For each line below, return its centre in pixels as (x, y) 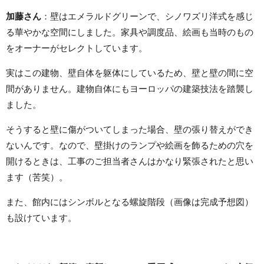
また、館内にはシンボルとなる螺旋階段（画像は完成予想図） (130, 202)
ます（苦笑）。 (37, 177)
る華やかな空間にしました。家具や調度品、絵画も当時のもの (130, 32)
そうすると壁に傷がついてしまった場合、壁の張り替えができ (130, 129)
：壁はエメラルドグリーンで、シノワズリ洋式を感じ (147, 16)
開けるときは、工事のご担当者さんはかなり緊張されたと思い (130, 161)
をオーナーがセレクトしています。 (77, 48)
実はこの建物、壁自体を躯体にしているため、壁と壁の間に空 (130, 72)
